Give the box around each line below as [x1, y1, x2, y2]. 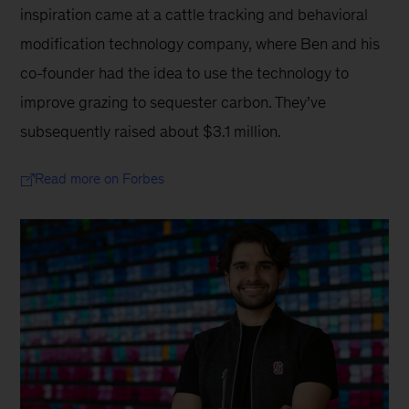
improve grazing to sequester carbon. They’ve [20, 92, 330, 111]
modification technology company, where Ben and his [20, 34, 384, 53]
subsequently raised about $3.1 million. [20, 121, 282, 141]
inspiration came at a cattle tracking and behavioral [20, 5, 372, 24]
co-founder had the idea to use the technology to [20, 63, 353, 82]
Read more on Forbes [35, 170, 165, 186]
